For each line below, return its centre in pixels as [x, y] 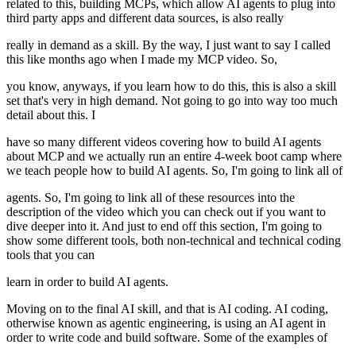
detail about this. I [51, 115]
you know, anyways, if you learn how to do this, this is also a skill [171, 87]
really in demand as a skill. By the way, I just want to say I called [168, 45]
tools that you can [50, 255]
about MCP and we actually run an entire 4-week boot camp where [174, 157]
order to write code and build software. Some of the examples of [167, 338]
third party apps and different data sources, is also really [145, 18]
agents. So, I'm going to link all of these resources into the [151, 198]
